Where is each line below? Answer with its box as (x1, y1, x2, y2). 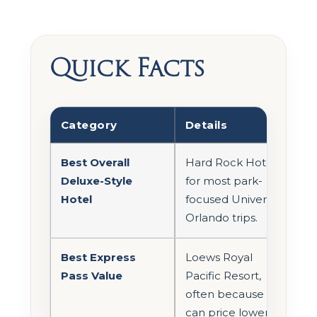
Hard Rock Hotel (185, 155, 276, 169)
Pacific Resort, (185, 268, 261, 282)
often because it (185, 287, 273, 301)
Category (61, 117, 117, 132)
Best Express (61, 250, 136, 264)
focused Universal (185, 192, 281, 206)
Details (185, 117, 228, 132)
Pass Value (61, 268, 122, 282)
